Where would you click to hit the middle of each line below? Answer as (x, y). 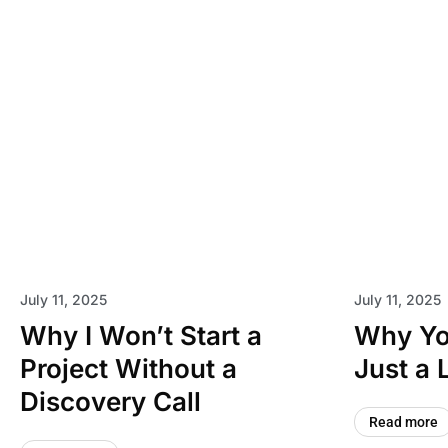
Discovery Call (110, 401)
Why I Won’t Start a (141, 335)
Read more (403, 422)
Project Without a (128, 368)
